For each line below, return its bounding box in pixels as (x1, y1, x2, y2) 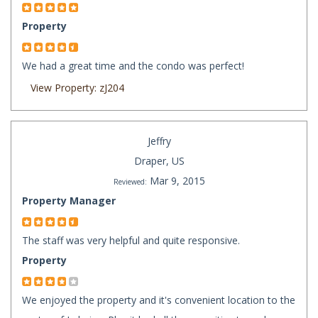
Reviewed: (113, 177, 147, 187)
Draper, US (133, 154, 185, 168)
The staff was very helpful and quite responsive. (22, 234, 240, 248)
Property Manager (22, 194, 116, 208)
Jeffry (147, 134, 171, 148)
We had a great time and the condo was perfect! (22, 59, 244, 73)
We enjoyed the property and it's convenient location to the (22, 293, 295, 307)
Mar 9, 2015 (149, 174, 205, 188)
